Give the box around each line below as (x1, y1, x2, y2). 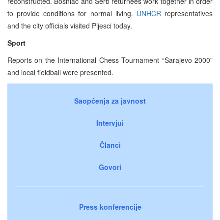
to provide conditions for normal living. (7, 8, 137, 18)
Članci (99, 139, 121, 150)
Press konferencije (79, 201, 141, 212)
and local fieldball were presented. (7, 67, 113, 77)
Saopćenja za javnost (74, 95, 146, 106)
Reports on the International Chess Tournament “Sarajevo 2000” (7, 55, 213, 65)
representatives (161, 8, 213, 18)
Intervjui (96, 117, 124, 128)
